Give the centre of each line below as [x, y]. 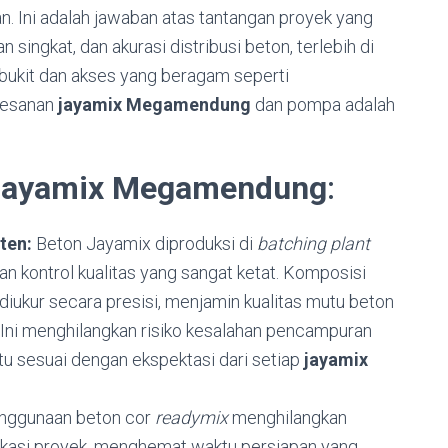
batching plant [313, 243]
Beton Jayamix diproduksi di [144, 243]
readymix [191, 417]
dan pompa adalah [323, 104]
